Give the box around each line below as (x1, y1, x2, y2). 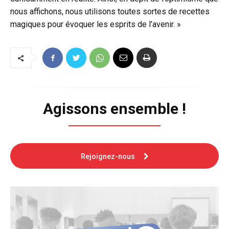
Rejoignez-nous (80, 152, 136, 161)
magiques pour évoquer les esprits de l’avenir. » (10, 19, 181, 30)
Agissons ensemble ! (43, 100, 186, 118)
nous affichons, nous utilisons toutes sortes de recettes (10, 7, 210, 17)
